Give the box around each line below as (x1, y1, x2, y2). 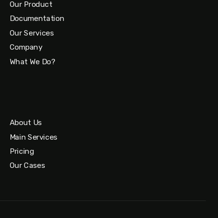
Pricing (10, 146, 35, 156)
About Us (10, 118, 42, 127)
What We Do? (10, 57, 55, 66)
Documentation (10, 14, 65, 23)
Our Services (10, 28, 54, 37)
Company (10, 42, 43, 52)
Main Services (10, 132, 57, 142)
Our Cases (10, 161, 45, 170)
